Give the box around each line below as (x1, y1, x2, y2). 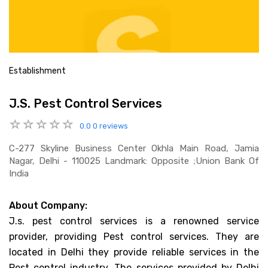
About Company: (9, 199, 87, 211)
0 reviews (93, 121, 128, 130)
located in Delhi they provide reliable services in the (9, 246, 259, 258)
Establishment (9, 66, 66, 76)
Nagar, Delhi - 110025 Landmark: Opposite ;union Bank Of (9, 155, 259, 166)
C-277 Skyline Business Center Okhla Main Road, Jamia (9, 142, 259, 154)
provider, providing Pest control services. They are (9, 230, 259, 242)
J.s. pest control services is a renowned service (9, 215, 259, 227)
